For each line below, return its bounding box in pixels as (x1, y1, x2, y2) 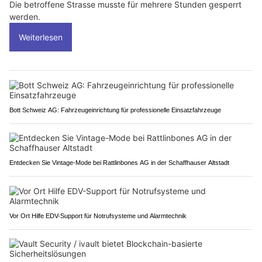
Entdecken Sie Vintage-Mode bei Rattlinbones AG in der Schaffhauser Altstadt (9, 158, 229, 166)
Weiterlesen (19, 32, 63, 42)
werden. (9, 11, 40, 22)
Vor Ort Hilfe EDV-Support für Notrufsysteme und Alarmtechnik (9, 212, 187, 219)
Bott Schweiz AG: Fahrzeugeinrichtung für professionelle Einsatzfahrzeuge (9, 106, 221, 113)
